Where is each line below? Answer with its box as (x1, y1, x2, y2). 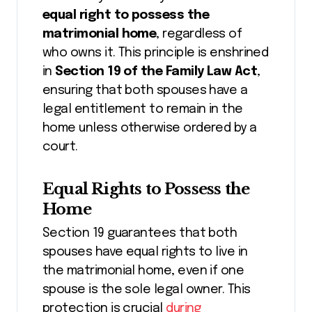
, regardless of (156, 28, 242, 41)
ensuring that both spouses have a (42, 84, 248, 97)
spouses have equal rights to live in (42, 245, 248, 258)
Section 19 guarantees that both (42, 226, 237, 240)
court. (42, 141, 78, 154)
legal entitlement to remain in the (42, 103, 243, 116)
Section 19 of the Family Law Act (55, 65, 258, 79)
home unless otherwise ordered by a (42, 122, 257, 135)
